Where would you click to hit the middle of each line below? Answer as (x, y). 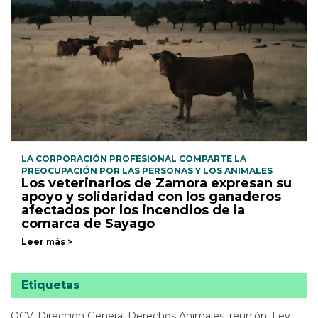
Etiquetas (50, 285)
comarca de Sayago (88, 224)
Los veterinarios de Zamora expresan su (157, 183)
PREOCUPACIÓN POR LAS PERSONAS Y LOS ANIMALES (147, 171)
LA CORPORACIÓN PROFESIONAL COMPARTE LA (134, 159)
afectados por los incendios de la (133, 210)
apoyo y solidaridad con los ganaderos (151, 197)
